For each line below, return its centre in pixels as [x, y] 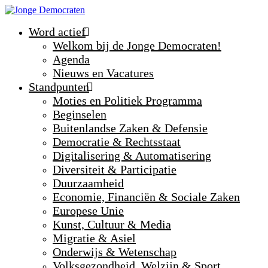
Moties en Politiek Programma [127, 100]
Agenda [71, 59]
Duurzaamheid [88, 183]
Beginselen [80, 114]
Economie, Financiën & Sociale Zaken [146, 197]
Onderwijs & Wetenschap [115, 252]
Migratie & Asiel [94, 238]
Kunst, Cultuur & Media [112, 224]
